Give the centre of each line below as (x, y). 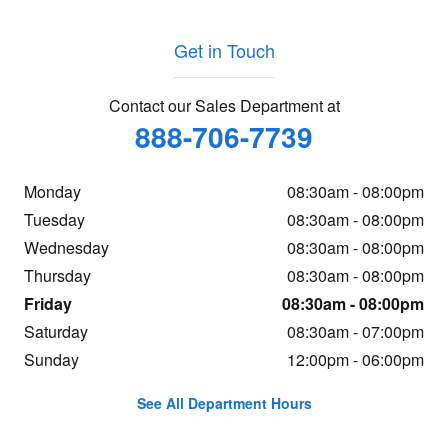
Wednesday (66, 248)
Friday (48, 304)
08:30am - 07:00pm (355, 332)
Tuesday (54, 220)
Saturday (56, 332)
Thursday (57, 276)
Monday (52, 192)
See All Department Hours (224, 402)
